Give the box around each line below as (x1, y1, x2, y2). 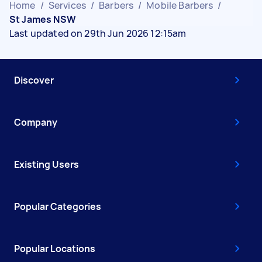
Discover (14, 73, 54, 87)
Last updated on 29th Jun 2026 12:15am (9, 26, 187, 40)
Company (14, 115, 57, 129)
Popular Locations (14, 242, 95, 255)
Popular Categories (14, 199, 101, 213)
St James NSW (9, 12, 76, 26)
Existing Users (14, 157, 79, 171)
